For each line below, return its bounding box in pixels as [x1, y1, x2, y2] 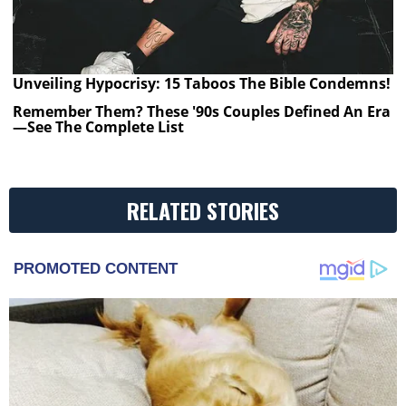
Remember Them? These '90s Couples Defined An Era [13, 101, 391, 122]
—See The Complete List [13, 117, 185, 138]
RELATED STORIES [127, 194, 279, 227]
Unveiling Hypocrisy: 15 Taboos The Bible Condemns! [13, 72, 391, 93]
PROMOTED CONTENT [14, 260, 178, 278]
